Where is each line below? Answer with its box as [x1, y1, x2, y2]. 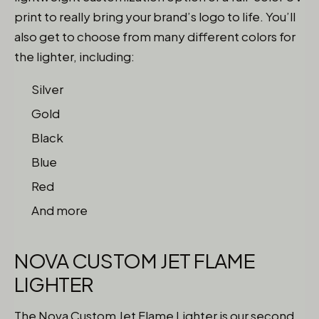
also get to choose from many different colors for [14, 28, 296, 44]
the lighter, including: [14, 48, 135, 64]
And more [31, 202, 88, 218]
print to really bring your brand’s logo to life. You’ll [14, 9, 296, 24]
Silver [31, 81, 63, 97]
